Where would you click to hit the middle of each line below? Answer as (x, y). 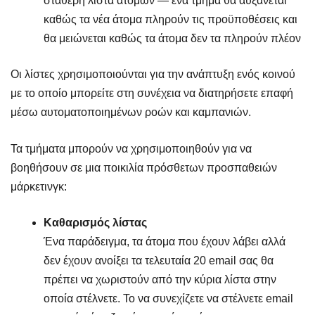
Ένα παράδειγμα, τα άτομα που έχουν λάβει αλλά (164, 242)
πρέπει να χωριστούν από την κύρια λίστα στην (160, 280)
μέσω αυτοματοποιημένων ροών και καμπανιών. (131, 112)
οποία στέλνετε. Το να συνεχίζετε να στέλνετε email (168, 299)
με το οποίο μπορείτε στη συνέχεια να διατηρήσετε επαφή (152, 93)
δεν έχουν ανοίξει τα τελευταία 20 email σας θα (158, 261)
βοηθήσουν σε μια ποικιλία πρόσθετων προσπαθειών (144, 167)
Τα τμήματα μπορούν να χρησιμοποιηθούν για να (131, 148)
